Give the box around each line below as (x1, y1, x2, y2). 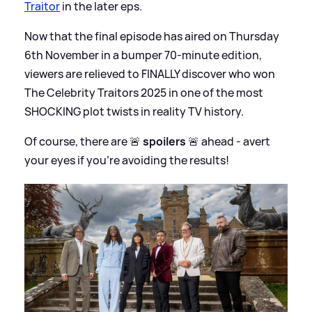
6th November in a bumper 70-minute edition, (24, 47, 262, 63)
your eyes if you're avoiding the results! (24, 152, 229, 168)
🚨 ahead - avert (186, 133, 270, 149)
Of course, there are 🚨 (24, 133, 143, 149)
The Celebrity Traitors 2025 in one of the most (24, 84, 263, 100)
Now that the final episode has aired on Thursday (24, 28, 279, 44)
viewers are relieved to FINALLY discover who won (24, 65, 275, 81)
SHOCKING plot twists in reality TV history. (24, 103, 244, 119)
